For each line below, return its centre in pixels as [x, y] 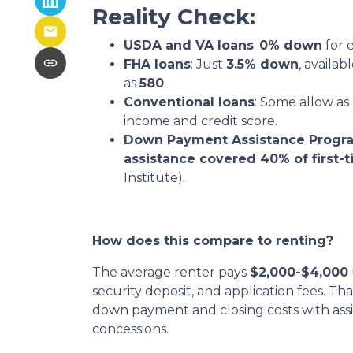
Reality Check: [174, 17]
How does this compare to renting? [213, 241]
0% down [291, 45]
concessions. [130, 329]
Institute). [154, 178]
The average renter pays [171, 272]
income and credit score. [201, 121]
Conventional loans [189, 102]
